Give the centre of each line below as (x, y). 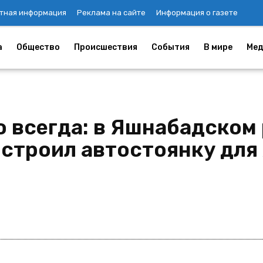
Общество (38, 47)
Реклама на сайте (111, 13)
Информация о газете (197, 13)
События (171, 47)
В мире (218, 47)
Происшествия (106, 47)
